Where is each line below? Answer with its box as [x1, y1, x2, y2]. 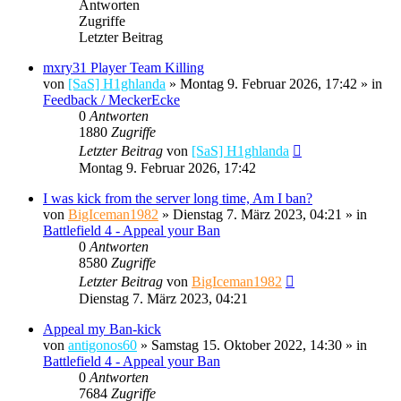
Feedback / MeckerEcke [43, 91, 180, 107]
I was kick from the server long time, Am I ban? [43, 190, 312, 206]
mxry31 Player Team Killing [43, 59, 204, 75]
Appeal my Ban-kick [43, 320, 161, 337]
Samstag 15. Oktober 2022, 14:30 [151, 337, 342, 353]
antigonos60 [68, 337, 137, 353]
